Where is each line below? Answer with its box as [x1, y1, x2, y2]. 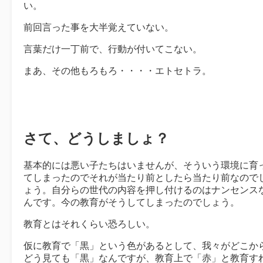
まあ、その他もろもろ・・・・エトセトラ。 [23, 66, 211, 76]
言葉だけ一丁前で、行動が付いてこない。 [23, 44, 202, 55]
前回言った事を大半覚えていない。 [23, 22, 174, 33]
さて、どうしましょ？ [23, 130, 169, 146]
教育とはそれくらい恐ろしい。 [23, 218, 155, 229]
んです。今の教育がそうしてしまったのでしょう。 [23, 197, 240, 207]
